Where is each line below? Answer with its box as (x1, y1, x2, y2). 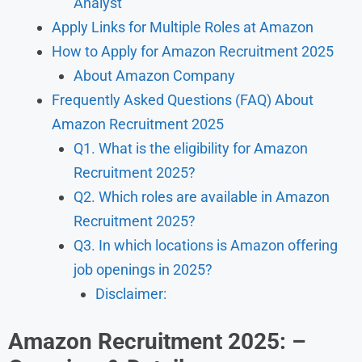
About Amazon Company (74, 66, 235, 84)
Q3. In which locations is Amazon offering (74, 236, 338, 254)
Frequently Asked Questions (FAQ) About (52, 90, 314, 108)
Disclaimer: (95, 284, 166, 302)
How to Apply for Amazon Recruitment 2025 (52, 42, 334, 60)
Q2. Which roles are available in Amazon (74, 187, 330, 205)
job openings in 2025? (74, 260, 213, 278)
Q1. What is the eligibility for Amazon (74, 139, 308, 157)
